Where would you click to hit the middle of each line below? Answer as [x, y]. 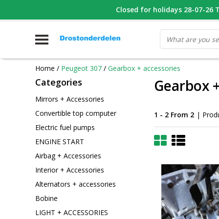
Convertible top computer [76, 113]
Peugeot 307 [81, 68]
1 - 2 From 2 [174, 114]
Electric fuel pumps [65, 127]
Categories [59, 82]
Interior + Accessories [70, 170]
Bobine [46, 198]
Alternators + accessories [76, 184]
